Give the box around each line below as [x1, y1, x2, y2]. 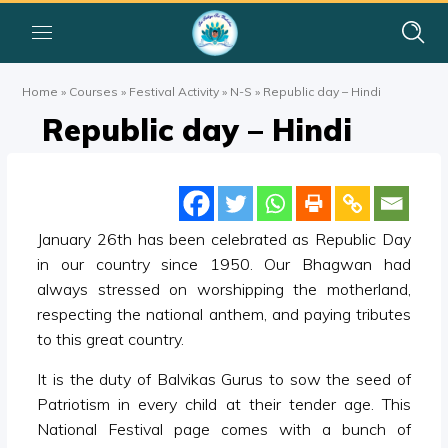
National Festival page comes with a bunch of [37, 419, 411, 439]
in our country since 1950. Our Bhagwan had [37, 254, 411, 274]
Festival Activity [129, 83, 220, 99]
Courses [69, 83, 119, 99]
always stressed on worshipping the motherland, [37, 279, 411, 299]
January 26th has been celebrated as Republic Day [37, 229, 411, 249]
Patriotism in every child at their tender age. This [37, 394, 411, 414]
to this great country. [37, 329, 185, 349]
